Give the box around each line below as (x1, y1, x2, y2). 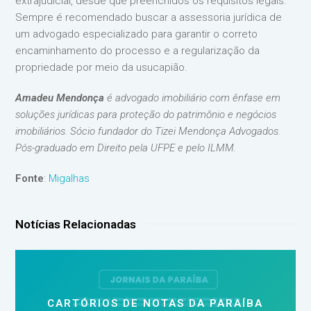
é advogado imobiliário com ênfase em (104, 91, 281, 104)
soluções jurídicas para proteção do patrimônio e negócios (15, 108, 277, 121)
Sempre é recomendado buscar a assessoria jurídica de (15, 10, 283, 24)
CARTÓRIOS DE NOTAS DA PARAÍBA (47, 296, 264, 310)
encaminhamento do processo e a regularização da (15, 44, 260, 57)
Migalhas (49, 171, 90, 185)
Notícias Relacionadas (15, 217, 137, 231)
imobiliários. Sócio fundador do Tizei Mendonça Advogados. (15, 124, 281, 137)
